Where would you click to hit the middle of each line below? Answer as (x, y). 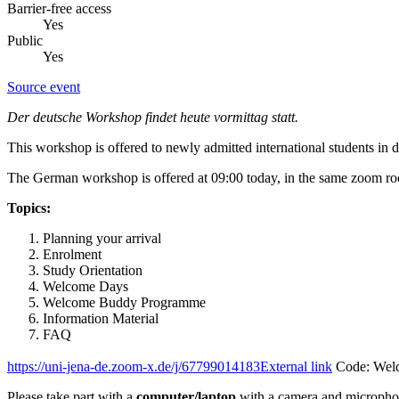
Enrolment (72, 254)
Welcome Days (85, 286)
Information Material (101, 318)
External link (296, 366)
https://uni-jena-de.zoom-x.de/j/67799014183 (134, 366)
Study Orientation (93, 270)
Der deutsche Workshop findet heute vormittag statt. (153, 117)
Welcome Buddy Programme (124, 302)
